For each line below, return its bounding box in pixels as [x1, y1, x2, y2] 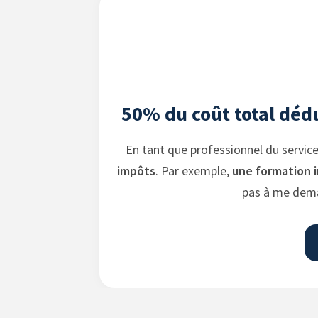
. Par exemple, [155, 163, 232, 180]
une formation [231, 163, 311, 180]
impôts [116, 163, 155, 180]
